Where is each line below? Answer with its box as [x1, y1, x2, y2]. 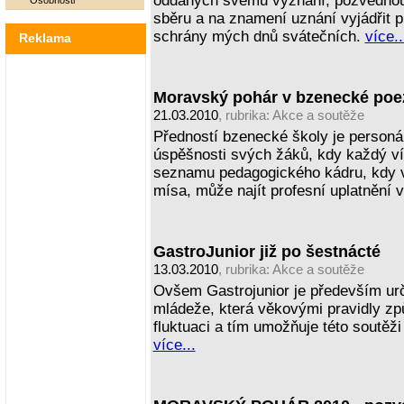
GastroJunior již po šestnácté [152, 242, 381, 261]
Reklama [18, 31, 71, 45]
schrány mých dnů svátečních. [152, 28, 365, 45]
